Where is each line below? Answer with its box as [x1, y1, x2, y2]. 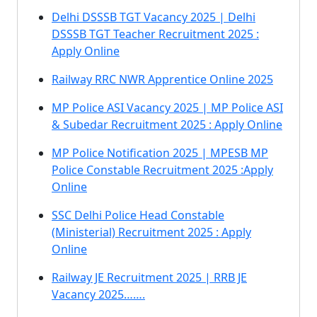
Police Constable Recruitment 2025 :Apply [52, 162, 273, 178]
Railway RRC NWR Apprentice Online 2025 [52, 71, 273, 87]
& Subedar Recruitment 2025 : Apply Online [52, 117, 282, 132]
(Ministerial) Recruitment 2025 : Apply [52, 224, 251, 240]
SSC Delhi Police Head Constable [52, 207, 224, 223]
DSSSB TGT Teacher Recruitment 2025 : [52, 26, 259, 42]
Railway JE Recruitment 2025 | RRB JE [52, 270, 247, 285]
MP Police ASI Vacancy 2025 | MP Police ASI [52, 100, 283, 115]
